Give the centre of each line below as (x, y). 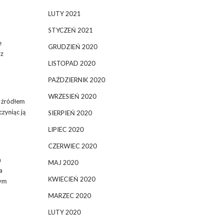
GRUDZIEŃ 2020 (73, 47)
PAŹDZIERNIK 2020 (76, 80)
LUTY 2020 (64, 212)
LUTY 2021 (64, 14)
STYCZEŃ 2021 (70, 30)
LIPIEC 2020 (66, 129)
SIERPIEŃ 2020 (70, 113)
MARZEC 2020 (69, 196)
